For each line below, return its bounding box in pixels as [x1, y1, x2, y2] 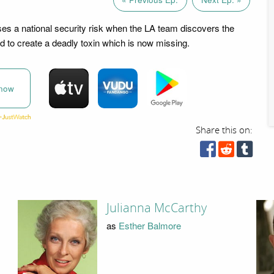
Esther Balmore [118, 218, 181, 232]
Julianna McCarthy [106, 201, 207, 216]
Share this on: [196, 124, 253, 136]
